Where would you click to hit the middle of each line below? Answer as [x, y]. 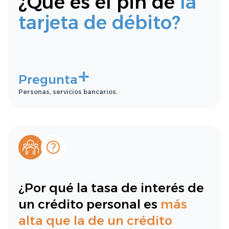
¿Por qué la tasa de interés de [111, 188]
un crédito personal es [89, 204]
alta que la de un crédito [95, 221]
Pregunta [48, 79]
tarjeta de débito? [99, 22]
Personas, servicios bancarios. [68, 92]
